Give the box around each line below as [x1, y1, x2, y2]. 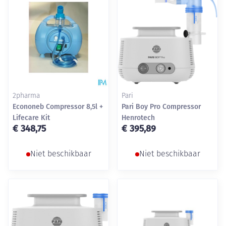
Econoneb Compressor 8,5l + [13, 102, 103, 111]
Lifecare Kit [13, 114, 50, 122]
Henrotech [122, 114, 155, 122]
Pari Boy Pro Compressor [122, 102, 201, 111]
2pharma [13, 92, 40, 100]
